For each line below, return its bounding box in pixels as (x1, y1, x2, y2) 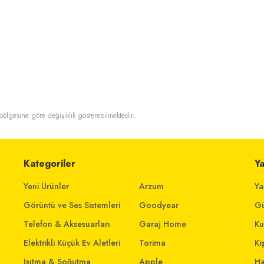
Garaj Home (139, 218, 186, 230)
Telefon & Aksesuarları (24, 218, 110, 230)
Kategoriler (24, 157, 75, 170)
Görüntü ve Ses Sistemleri (24, 199, 120, 211)
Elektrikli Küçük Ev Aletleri (24, 237, 120, 249)
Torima (139, 237, 166, 249)
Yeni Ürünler (24, 180, 69, 192)
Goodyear (139, 199, 179, 211)
